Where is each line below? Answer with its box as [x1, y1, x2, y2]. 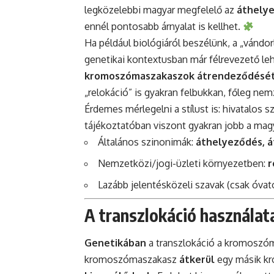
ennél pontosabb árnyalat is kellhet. [84, 20, 243, 33]
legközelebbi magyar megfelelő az [84, 4, 237, 17]
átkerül [179, 253, 215, 265]
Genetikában [84, 236, 146, 249]
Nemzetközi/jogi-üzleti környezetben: [98, 157, 268, 170]
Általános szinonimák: [98, 136, 196, 149]
